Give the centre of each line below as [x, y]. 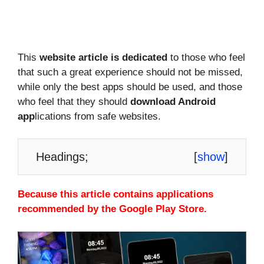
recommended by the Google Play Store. [112, 209]
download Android [173, 101]
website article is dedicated [103, 57]
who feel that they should [74, 101]
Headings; [62, 157]
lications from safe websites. [98, 116]
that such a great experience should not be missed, [130, 72]
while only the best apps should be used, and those [130, 87]
